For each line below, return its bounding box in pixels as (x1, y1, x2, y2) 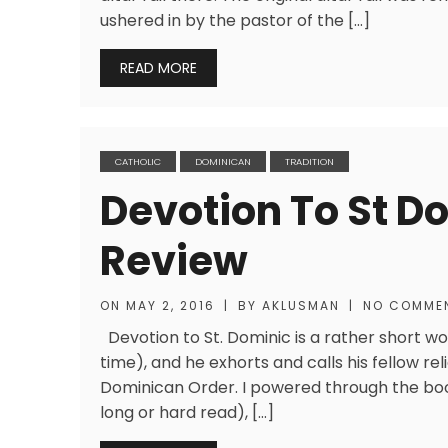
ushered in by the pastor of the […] (100, 9, 370, 32)
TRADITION (285, 155, 334, 168)
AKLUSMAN (262, 297, 340, 314)
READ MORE (120, 58, 197, 78)
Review (100, 233, 248, 289)
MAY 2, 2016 (126, 297, 215, 314)
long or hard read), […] (100, 401, 274, 424)
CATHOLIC (115, 155, 161, 168)
